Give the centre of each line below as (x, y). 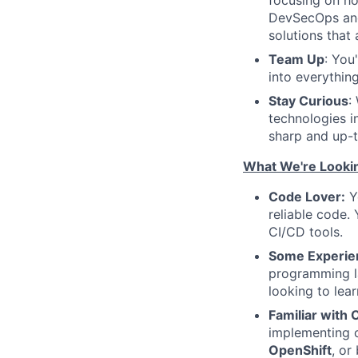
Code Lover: (307, 197)
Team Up (296, 59)
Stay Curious (308, 101)
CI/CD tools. (306, 232)
